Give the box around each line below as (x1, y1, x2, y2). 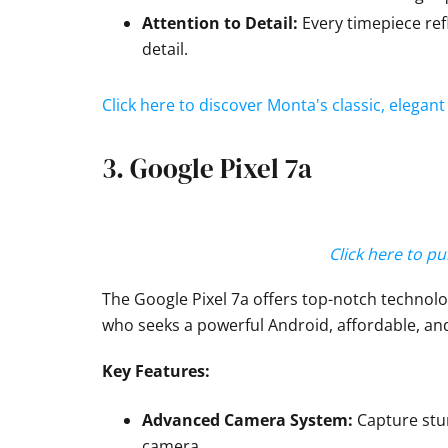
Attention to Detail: (142, 12, 298, 35)
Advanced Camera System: (142, 409, 353, 432)
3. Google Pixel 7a (102, 150, 312, 188)
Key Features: (102, 360, 210, 383)
